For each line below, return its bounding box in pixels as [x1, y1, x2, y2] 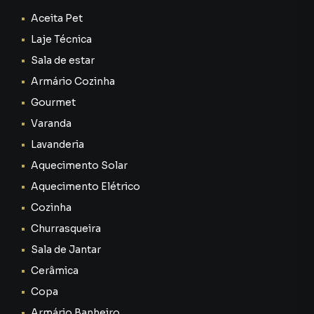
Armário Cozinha [31, 75, 115, 88]
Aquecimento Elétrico [31, 180, 140, 193]
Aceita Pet [31, 12, 83, 25]
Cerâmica [31, 264, 78, 277]
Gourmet [31, 96, 76, 109]
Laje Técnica [31, 33, 92, 46]
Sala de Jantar [31, 243, 101, 256]
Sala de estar [31, 54, 95, 67]
